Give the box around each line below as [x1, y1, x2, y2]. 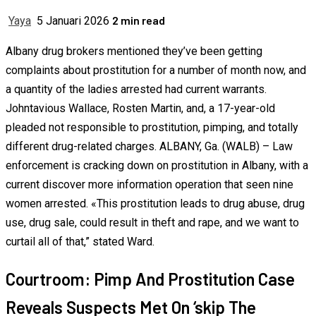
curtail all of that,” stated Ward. [6, 235, 154, 249]
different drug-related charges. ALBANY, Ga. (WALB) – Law [6, 140, 293, 154]
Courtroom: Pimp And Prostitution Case [6, 269, 295, 290]
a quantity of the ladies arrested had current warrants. [6, 83, 267, 97]
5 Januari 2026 [34, 14, 109, 28]
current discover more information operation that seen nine [6, 178, 293, 192]
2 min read [112, 13, 165, 28]
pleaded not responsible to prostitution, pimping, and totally [6, 121, 298, 135]
